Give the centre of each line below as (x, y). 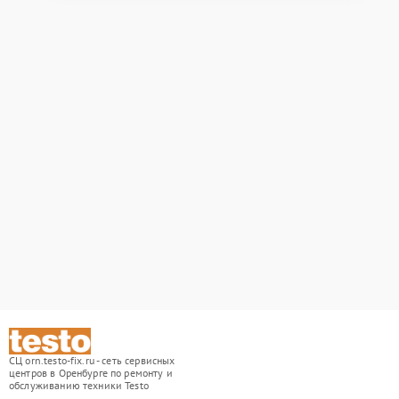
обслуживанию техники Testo (79, 385)
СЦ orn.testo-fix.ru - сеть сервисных (92, 360)
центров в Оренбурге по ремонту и (91, 373)
